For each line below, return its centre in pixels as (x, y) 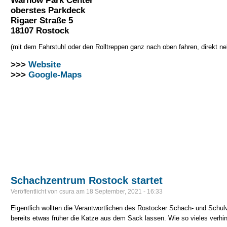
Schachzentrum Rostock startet (87, 180)
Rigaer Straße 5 (42, 20)
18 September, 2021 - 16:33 (124, 191)
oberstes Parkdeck (48, 10)
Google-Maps (55, 74)
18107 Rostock (40, 30)
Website (45, 64)
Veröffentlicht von (35, 191)
